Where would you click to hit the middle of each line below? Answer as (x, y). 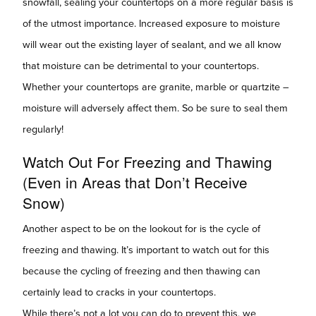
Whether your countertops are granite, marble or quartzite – (156, 87)
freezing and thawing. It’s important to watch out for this (146, 250)
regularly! (43, 129)
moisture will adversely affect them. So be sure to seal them (155, 108)
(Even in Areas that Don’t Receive (135, 182)
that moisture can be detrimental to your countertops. (141, 66)
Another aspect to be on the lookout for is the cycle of (141, 229)
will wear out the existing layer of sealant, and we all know (152, 44)
